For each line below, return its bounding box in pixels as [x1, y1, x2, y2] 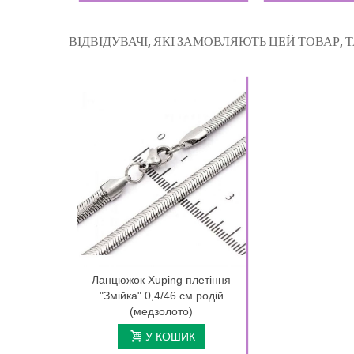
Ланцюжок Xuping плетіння [92, 273, 231, 286]
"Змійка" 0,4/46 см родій [99, 288, 224, 302]
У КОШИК [145, 330, 195, 343]
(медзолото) [130, 304, 193, 318]
